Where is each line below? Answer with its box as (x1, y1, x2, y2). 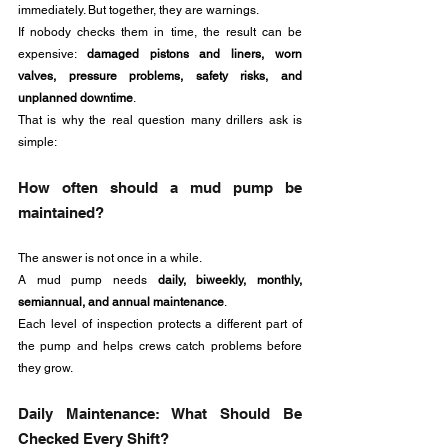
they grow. (18, 361, 73, 375)
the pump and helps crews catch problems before (18, 339, 302, 353)
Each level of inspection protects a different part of (18, 317, 302, 331)
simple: (18, 135, 57, 149)
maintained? (18, 204, 104, 221)
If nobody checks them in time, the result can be (18, 25, 302, 39)
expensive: (18, 47, 87, 61)
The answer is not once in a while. (18, 251, 205, 265)
